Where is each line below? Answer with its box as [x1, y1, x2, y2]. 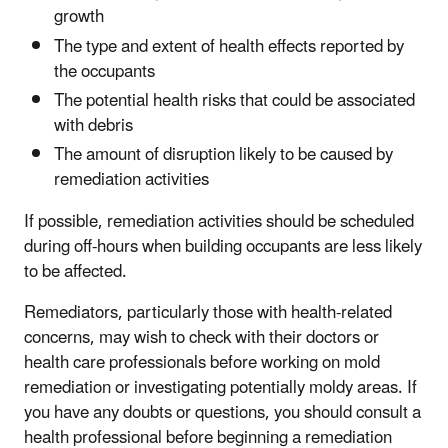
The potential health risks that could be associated [54, 82, 415, 119]
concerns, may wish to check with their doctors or [24, 320, 379, 357]
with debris [54, 107, 133, 144]
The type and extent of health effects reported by [54, 28, 404, 65]
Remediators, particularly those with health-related [24, 295, 392, 332]
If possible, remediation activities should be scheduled [24, 204, 414, 241]
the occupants [54, 53, 155, 90]
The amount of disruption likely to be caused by [54, 137, 393, 174]
